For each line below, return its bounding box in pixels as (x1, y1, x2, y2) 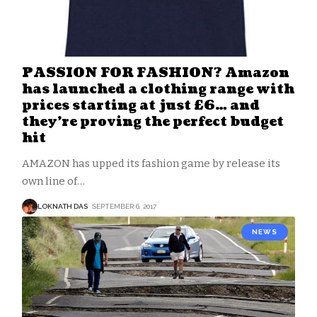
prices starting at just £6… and (21, 96, 260, 115)
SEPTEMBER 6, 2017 (92, 202, 156, 211)
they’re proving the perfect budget (21, 113, 284, 131)
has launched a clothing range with (21, 80, 294, 98)
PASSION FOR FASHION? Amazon (21, 64, 289, 82)
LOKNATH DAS (37, 202, 88, 211)
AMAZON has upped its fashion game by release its (21, 156, 280, 170)
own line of (21, 174, 77, 188)
